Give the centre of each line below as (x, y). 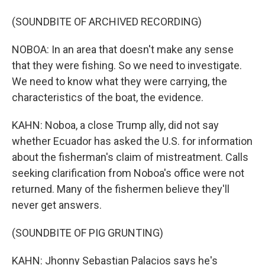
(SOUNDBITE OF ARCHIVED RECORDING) (107, 22)
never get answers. (57, 205)
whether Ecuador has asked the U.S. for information (132, 141)
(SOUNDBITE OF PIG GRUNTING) (88, 233)
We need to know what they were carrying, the (119, 81)
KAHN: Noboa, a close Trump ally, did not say (115, 125)
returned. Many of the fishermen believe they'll (121, 189)
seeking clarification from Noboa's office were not (128, 173)
